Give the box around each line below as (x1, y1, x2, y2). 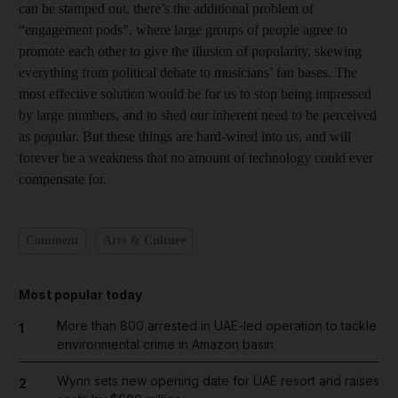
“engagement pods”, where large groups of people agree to (19, 21, 347, 37)
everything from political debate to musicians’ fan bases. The (19, 64, 357, 80)
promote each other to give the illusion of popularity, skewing (19, 43, 362, 59)
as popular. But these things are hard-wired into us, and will (19, 128, 351, 144)
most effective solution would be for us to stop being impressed (19, 85, 371, 101)
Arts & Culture (102, 234, 186, 247)
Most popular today (19, 286, 142, 302)
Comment (26, 234, 79, 247)
